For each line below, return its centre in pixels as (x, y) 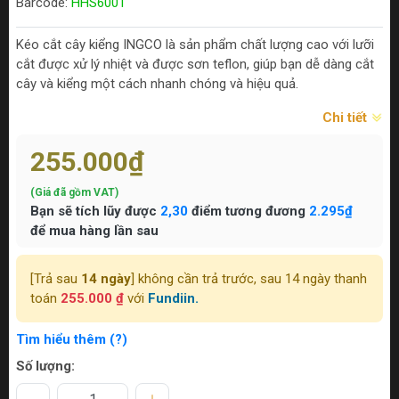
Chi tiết (346, 118)
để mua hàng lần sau (94, 231)
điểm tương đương (248, 212)
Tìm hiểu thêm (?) (72, 340)
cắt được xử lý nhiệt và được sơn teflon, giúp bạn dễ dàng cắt (195, 65)
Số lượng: (45, 366)
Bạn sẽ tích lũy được (95, 212)
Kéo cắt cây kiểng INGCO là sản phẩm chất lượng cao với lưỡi (195, 45)
